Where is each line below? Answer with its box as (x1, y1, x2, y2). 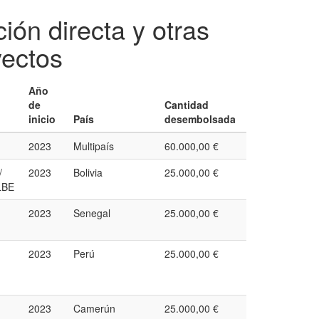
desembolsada (164, 112, 236, 126)
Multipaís (73, 139, 114, 153)
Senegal (73, 206, 110, 220)
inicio (28, 112, 56, 126)
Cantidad (164, 98, 209, 112)
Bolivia (73, 165, 103, 179)
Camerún (73, 301, 115, 315)
